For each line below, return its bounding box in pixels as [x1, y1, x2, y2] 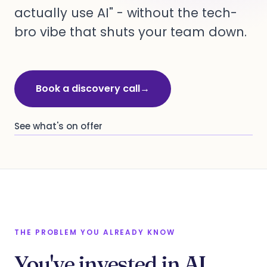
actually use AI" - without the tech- [14, 4, 237, 21]
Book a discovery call [36, 82, 140, 95]
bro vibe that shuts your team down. [14, 23, 247, 41]
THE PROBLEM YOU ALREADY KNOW [14, 227, 175, 237]
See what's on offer [14, 120, 103, 132]
